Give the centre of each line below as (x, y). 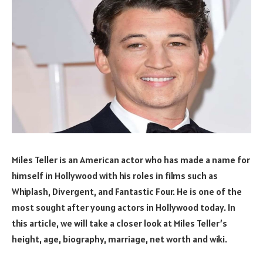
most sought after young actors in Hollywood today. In (124, 207)
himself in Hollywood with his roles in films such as (115, 175)
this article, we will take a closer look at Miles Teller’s (119, 223)
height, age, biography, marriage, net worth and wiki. (119, 239)
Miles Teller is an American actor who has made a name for (131, 159)
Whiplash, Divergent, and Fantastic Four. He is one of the (127, 191)
